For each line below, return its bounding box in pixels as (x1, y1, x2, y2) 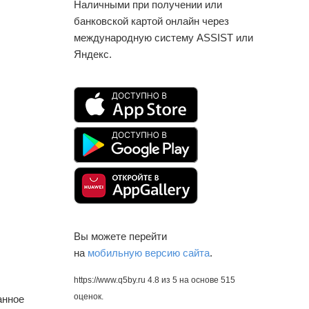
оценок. (74, 291, 103, 301)
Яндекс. (74, 48, 112, 60)
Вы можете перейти (74, 230, 167, 242)
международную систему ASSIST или (74, 31, 253, 43)
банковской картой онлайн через (74, 14, 229, 27)
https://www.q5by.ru (74, 275, 146, 285)
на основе (179, 275, 221, 285)
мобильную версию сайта (88, 246, 210, 259)
